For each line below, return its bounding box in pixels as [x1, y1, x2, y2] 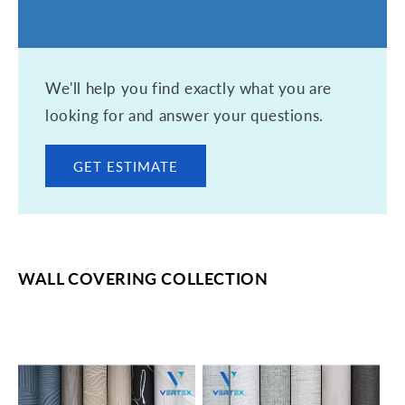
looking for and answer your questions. [45, 106, 324, 125]
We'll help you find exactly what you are [45, 79, 333, 98]
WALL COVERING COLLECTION [18, 268, 268, 288]
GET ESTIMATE [73, 157, 178, 174]
